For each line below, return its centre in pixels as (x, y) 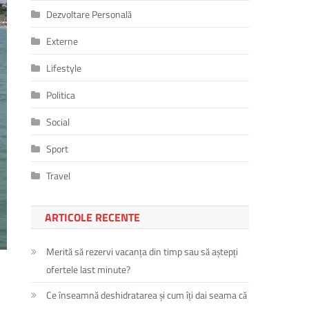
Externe (62, 41)
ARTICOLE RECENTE (93, 217)
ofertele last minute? (89, 269)
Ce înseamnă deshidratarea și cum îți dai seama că (147, 295)
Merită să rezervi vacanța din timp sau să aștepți (142, 251)
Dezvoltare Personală (89, 14)
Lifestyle (64, 68)
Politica (61, 94)
